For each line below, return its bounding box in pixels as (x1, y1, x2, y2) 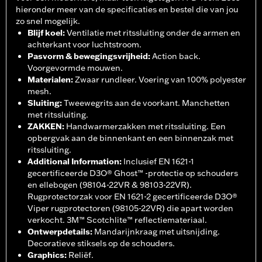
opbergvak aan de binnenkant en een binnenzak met (27, 133, 233, 144)
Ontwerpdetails (27, 226, 90, 237)
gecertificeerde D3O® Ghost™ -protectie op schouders (27, 168, 238, 179)
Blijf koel (27, 27, 63, 39)
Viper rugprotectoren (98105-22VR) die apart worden (27, 203, 233, 214)
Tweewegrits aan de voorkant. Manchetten (64, 98, 230, 109)
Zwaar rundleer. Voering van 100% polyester (75, 74, 246, 85)
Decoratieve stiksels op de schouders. (27, 238, 175, 249)
